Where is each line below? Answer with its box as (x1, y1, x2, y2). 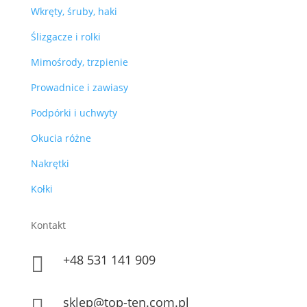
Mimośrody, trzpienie (30, 56, 128, 69)
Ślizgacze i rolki (30, 30, 101, 44)
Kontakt (30, 219, 66, 232)
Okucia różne (30, 132, 91, 145)
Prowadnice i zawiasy (30, 81, 128, 95)
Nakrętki (30, 157, 69, 171)
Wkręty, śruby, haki (30, 5, 117, 19)
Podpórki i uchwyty (30, 106, 117, 120)
